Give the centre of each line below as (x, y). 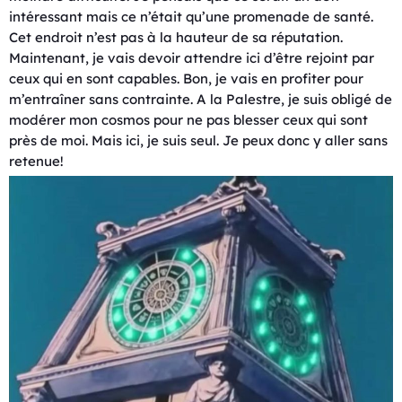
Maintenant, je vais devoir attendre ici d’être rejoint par (192, 57)
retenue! (36, 161)
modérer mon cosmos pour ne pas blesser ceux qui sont (188, 119)
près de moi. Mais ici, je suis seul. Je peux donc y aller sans (198, 140)
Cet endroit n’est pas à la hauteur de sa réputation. (176, 37)
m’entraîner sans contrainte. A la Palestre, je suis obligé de (201, 99)
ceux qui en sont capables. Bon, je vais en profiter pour (186, 78)
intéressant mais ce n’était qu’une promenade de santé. (191, 16)
